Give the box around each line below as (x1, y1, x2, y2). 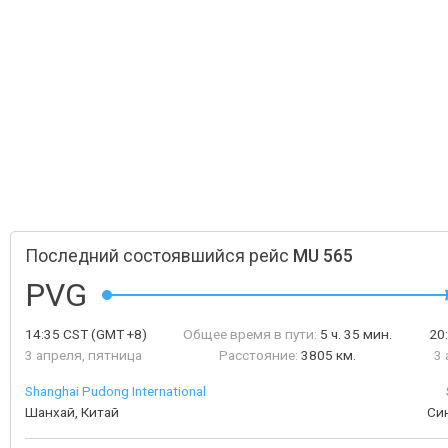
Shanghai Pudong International (25, 383, 206, 399)
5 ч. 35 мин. (320, 326, 393, 342)
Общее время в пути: (183, 326, 318, 342)
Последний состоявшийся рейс (25, 246, 293, 266)
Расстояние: (219, 347, 299, 363)
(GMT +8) (88, 326, 147, 342)
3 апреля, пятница (25, 347, 142, 363)
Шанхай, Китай (25, 404, 119, 420)
